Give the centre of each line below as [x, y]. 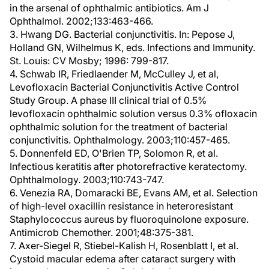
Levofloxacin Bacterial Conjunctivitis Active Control [124, 87]
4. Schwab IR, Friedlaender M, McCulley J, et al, [114, 74]
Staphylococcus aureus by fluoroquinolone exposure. [129, 219]
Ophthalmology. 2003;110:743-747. [87, 180]
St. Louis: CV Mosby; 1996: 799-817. [89, 61]
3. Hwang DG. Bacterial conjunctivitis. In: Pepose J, [122, 34]
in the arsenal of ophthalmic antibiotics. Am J [109, 8]
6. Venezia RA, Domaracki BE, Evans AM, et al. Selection [134, 193]
